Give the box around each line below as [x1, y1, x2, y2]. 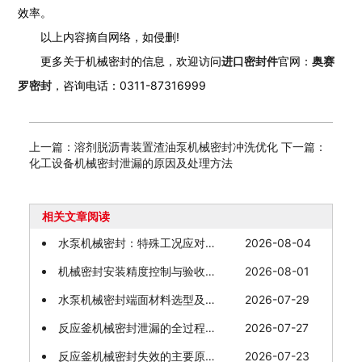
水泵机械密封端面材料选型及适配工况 [57, 292, 205, 306]
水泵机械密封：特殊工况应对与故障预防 [57, 235, 205, 250]
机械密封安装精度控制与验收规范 [57, 263, 205, 278]
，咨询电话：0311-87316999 [52, 78, 207, 92]
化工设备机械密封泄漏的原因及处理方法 [28, 155, 233, 170]
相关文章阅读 [41, 208, 110, 223]
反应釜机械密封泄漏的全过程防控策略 [57, 320, 205, 335]
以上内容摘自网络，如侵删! [18, 29, 180, 44]
